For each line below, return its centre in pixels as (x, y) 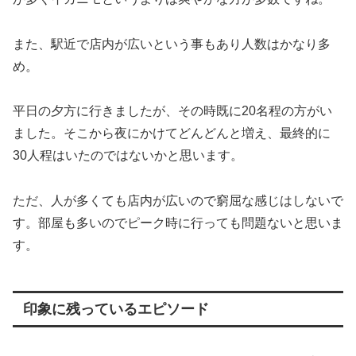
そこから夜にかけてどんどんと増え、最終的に (197, 133)
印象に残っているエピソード (116, 310)
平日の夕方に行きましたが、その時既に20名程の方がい (172, 111)
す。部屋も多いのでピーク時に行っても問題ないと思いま (178, 223)
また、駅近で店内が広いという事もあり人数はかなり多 (172, 44)
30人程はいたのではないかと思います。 (128, 156)
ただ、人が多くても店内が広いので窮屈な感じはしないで (178, 201)
